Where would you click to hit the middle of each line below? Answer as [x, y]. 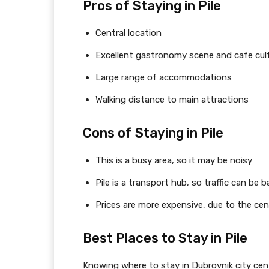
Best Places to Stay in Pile [165, 238]
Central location [128, 33]
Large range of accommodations [164, 77]
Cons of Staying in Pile [153, 133]
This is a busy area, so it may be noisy [174, 160]
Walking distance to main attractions [172, 99]
